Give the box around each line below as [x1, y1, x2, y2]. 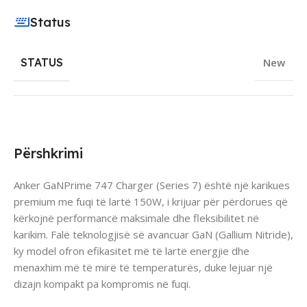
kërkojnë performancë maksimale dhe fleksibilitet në [14, 210, 259, 225]
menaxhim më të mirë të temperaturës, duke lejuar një [14, 260, 273, 274]
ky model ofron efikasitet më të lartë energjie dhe [14, 243, 249, 258]
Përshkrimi [14, 144, 83, 162]
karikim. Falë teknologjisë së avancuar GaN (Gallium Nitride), [14, 227, 293, 241]
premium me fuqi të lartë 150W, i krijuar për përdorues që [14, 194, 288, 208]
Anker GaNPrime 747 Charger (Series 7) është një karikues [14, 177, 290, 192]
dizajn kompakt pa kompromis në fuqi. [14, 276, 191, 291]
